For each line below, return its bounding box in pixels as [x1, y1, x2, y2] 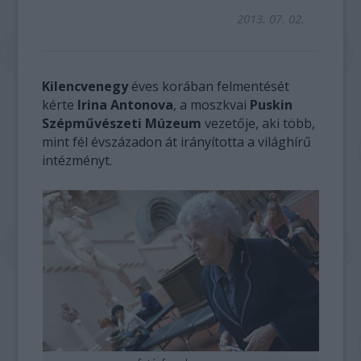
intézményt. [42, 151, 113, 169]
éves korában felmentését [128, 77, 290, 95]
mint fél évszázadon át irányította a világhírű [42, 133, 312, 151]
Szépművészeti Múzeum [42, 114, 202, 132]
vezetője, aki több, [201, 114, 316, 132]
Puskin [250, 96, 293, 114]
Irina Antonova [74, 96, 174, 114]
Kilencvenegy [42, 77, 129, 95]
